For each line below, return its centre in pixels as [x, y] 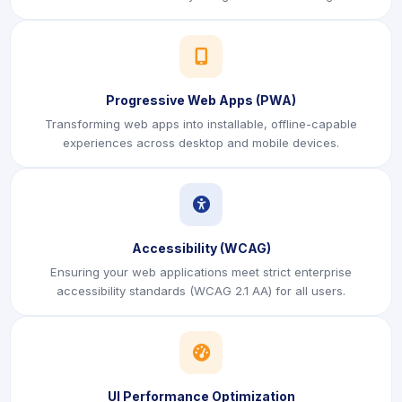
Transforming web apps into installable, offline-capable [201, 124]
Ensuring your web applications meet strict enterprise [201, 272]
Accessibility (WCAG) [201, 248]
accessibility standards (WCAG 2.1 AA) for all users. [201, 291]
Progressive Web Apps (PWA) [201, 100]
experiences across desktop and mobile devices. [201, 143]
